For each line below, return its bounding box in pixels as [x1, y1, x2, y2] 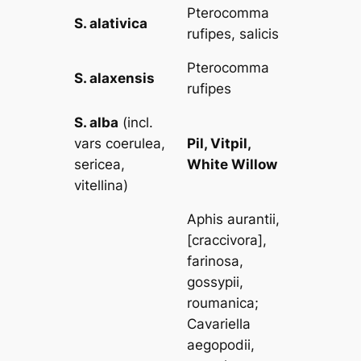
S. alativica [74, 15, 148, 31]
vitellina [74, 176, 124, 193]
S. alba [74, 114, 119, 131]
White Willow [187, 156, 278, 172]
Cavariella [187, 315, 251, 332]
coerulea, [106, 135, 166, 151]
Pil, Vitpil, [187, 135, 251, 151]
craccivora [192, 231, 259, 248]
